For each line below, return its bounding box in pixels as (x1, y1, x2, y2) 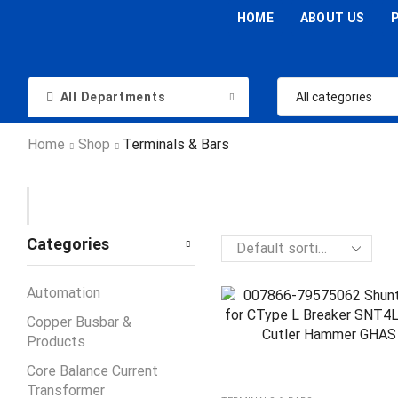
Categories (27, 235, 109, 254)
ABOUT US (299, 11, 365, 25)
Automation (27, 283, 100, 301)
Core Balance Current (27, 362, 158, 379)
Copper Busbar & (27, 313, 131, 330)
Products (27, 332, 85, 350)
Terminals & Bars (123, 135, 229, 153)
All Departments (60, 90, 166, 104)
